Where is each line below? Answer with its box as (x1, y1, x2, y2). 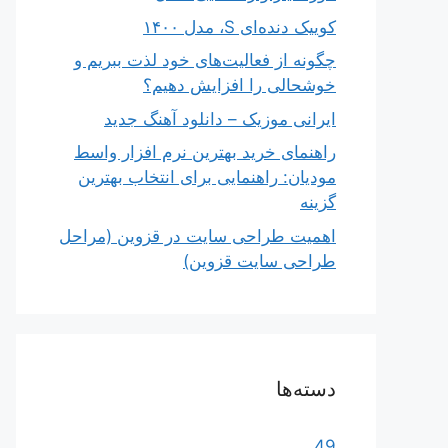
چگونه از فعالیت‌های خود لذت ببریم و (74, 50, 336, 70)
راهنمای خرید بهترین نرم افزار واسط (74, 142, 336, 162)
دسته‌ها (276, 376, 336, 401)
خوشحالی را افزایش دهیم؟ (143, 75, 336, 95)
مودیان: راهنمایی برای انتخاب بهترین (78, 167, 336, 187)
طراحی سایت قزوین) (183, 250, 336, 271)
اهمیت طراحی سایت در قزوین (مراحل (59, 225, 336, 246)
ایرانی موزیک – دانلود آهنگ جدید (104, 108, 336, 129)
